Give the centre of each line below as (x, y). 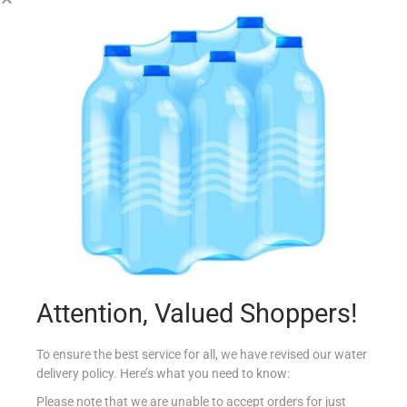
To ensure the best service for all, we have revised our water (202, 354)
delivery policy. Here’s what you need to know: (163, 373)
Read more (212, 160)
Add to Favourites (215, 200)
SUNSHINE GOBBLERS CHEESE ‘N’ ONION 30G (203, 99)
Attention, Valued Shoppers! (197, 313)
